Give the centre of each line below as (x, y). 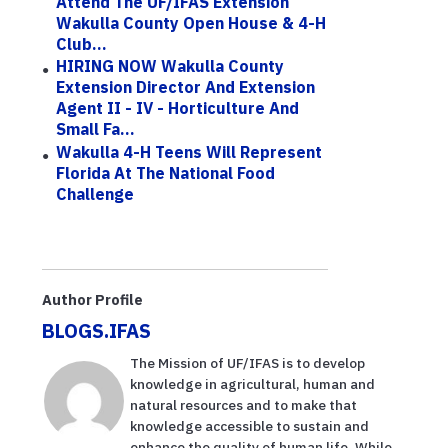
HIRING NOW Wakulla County (170, 66)
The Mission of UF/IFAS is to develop (247, 363)
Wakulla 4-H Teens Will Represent (189, 151)
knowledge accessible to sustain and (249, 426)
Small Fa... (96, 129)
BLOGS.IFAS (96, 331)
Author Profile (92, 300)
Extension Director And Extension (186, 87)
